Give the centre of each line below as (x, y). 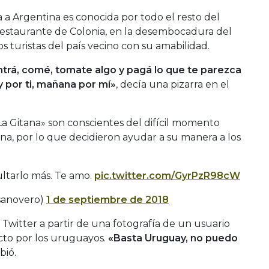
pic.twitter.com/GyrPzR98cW (167, 175)
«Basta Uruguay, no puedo (172, 238)
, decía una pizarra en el (173, 84)
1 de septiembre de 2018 (107, 199)
